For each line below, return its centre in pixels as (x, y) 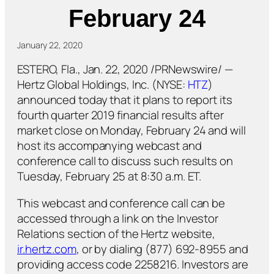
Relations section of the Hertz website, (117, 233)
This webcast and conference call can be (121, 203)
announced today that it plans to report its (125, 100)
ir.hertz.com (47, 249)
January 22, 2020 (50, 45)
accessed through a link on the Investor (118, 218)
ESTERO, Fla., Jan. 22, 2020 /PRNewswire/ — (125, 69)
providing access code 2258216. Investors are (133, 264)
